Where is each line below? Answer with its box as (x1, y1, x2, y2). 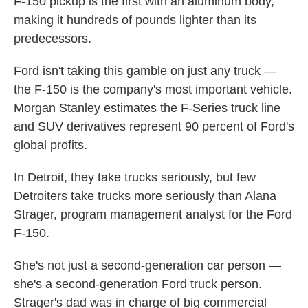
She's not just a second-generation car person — (14, 258, 281, 273)
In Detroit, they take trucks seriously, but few (14, 170, 256, 185)
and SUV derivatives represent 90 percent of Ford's (14, 120, 294, 134)
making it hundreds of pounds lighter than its (14, 13, 256, 27)
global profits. (14, 138, 87, 153)
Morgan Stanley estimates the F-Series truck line (14, 101, 280, 115)
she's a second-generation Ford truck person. (14, 277, 262, 291)
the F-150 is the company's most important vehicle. (14, 82, 292, 97)
